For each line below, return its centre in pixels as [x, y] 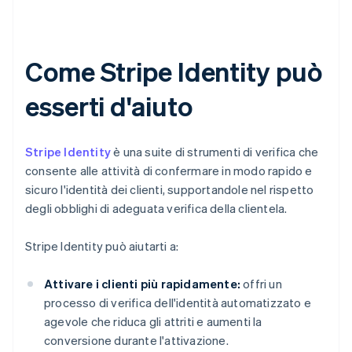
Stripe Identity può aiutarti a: [102, 246]
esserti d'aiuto [109, 106]
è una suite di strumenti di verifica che [215, 152]
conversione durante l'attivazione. [136, 341]
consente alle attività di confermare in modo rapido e [169, 171]
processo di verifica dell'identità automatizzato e [178, 303]
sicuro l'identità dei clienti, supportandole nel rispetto [170, 190]
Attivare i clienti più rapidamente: [142, 284]
